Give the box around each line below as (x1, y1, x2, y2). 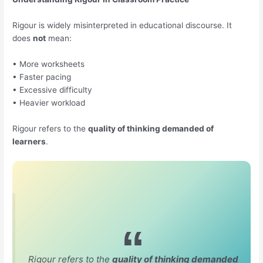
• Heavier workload (12, 98, 86, 108)
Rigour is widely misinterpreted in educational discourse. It (12, 21, 232, 31)
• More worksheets (12, 59, 85, 69)
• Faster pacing (12, 72, 72, 82)
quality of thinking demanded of (88, 123, 214, 133)
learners (12, 136, 46, 146)
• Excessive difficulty (12, 85, 93, 95)
